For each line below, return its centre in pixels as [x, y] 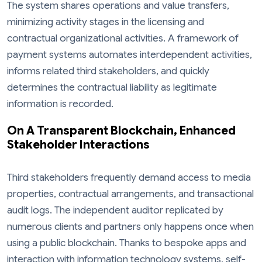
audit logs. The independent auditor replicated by [115, 210]
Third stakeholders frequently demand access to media [129, 177]
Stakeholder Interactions [78, 144]
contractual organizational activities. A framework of [123, 39]
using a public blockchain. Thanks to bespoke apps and [127, 243]
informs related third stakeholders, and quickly [108, 71]
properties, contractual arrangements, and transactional [130, 194]
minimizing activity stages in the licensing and [106, 22]
